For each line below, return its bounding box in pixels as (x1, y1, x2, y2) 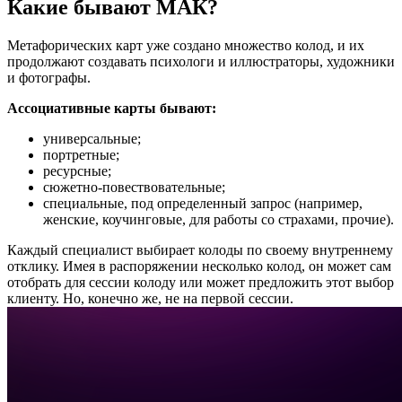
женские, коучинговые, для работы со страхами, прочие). (43, 211, 394, 227)
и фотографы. (7, 69, 91, 85)
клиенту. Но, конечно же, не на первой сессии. (7, 290, 293, 306)
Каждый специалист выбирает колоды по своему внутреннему (7, 241, 393, 258)
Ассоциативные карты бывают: (7, 100, 216, 116)
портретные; (43, 146, 119, 162)
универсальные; (43, 130, 141, 146)
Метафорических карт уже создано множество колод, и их (7, 37, 364, 53)
